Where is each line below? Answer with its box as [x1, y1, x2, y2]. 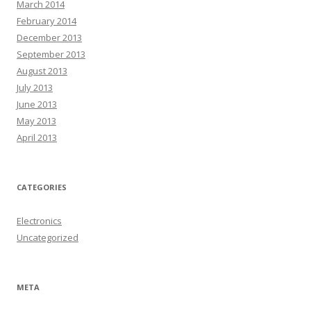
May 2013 [17, 115, 56, 127]
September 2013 [17, 48, 85, 60]
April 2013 [17, 131, 57, 144]
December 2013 [17, 31, 82, 44]
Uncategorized [17, 231, 78, 244]
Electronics [17, 215, 62, 227]
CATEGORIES [17, 182, 67, 192]
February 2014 [17, 15, 76, 27]
